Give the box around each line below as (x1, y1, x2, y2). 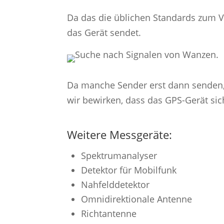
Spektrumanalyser (81, 149, 157, 161)
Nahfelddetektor (81, 178, 150, 190)
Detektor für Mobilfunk (81, 163, 177, 176)
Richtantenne (81, 207, 137, 219)
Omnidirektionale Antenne (81, 192, 192, 205)
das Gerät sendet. (67, 26, 141, 38)
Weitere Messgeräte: (67, 126, 172, 142)
